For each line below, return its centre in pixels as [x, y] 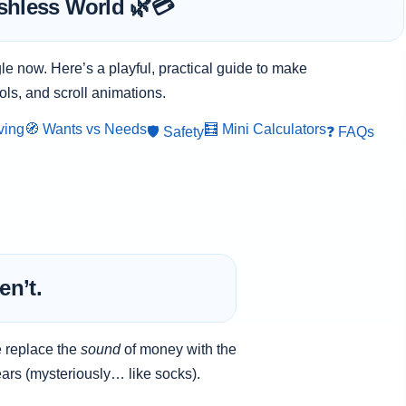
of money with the [178, 349]
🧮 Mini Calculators [266, 129]
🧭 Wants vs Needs [86, 129]
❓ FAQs [351, 131]
